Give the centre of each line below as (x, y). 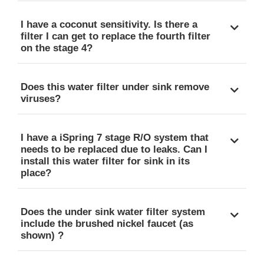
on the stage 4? (57, 48)
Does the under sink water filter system (113, 212)
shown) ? (42, 235)
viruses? (41, 98)
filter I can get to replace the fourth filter (115, 36)
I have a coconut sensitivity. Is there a (109, 24)
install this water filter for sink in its (105, 161)
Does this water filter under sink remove (115, 87)
